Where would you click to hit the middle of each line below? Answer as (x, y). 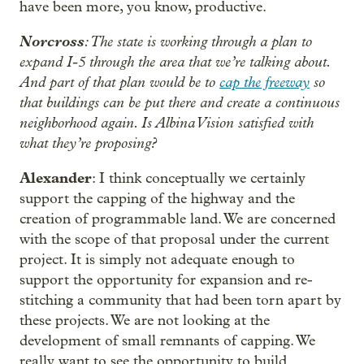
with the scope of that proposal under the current (174, 240)
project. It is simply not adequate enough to (157, 260)
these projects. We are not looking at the (145, 321)
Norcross (52, 42)
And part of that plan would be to (119, 82)
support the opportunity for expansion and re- (166, 280)
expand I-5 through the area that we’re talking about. (175, 62)
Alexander (56, 178)
